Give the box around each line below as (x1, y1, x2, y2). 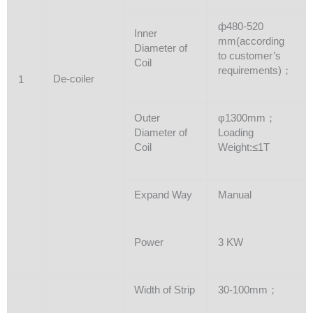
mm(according (217, 35, 284, 47)
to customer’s (217, 50, 281, 61)
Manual (217, 189, 252, 201)
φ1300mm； (217, 112, 276, 124)
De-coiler (52, 73, 94, 85)
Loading (217, 126, 254, 138)
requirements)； (217, 64, 292, 76)
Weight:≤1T (217, 141, 270, 153)
